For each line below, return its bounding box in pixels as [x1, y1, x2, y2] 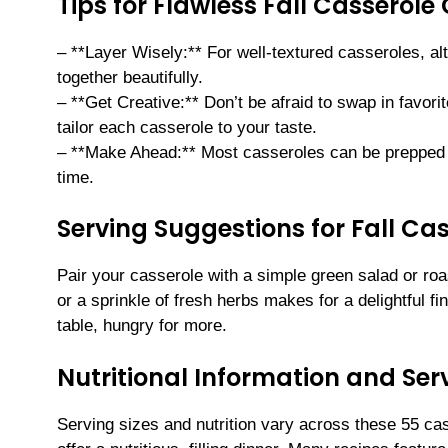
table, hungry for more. [57, 316, 227, 336]
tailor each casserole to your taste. [57, 117, 317, 137]
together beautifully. [57, 67, 203, 87]
